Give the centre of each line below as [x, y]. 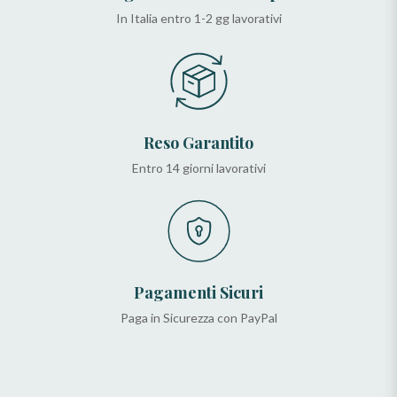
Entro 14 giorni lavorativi [198, 168]
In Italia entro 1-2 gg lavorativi [198, 19]
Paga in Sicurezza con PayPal [198, 318]
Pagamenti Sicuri [198, 293]
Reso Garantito [198, 143]
